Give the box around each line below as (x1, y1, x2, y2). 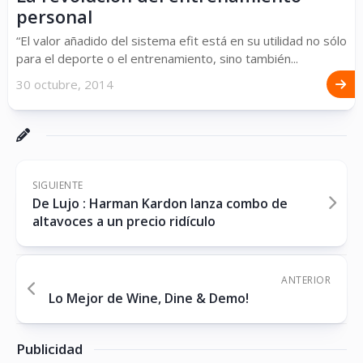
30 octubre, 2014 (16, 76, 113, 92)
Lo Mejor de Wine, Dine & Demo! (49, 289, 249, 307)
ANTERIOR (281, 273, 331, 287)
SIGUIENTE (32, 178, 83, 192)
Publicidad (16, 340, 83, 358)
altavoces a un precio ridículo (32, 212, 216, 230)
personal (16, 4, 92, 28)
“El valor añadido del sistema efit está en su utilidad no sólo (16, 32, 347, 49)
